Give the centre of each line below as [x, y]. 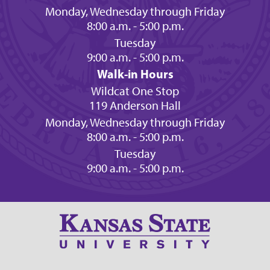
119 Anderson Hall [135, 105]
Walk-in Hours [135, 74]
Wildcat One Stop [135, 91]
